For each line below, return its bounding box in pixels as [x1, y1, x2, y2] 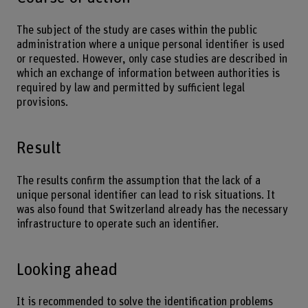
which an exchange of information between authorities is [16, 67, 280, 79]
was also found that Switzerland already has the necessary [16, 203, 288, 215]
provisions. [16, 96, 68, 108]
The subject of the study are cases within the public [16, 24, 257, 36]
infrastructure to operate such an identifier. [16, 218, 219, 230]
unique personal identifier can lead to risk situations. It [16, 189, 275, 201]
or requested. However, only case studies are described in [16, 53, 287, 65]
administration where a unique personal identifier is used [16, 38, 285, 50]
